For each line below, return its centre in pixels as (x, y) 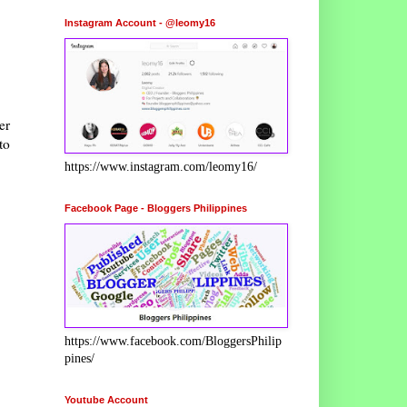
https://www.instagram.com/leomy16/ (161, 166)
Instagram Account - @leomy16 (140, 22)
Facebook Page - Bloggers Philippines (156, 208)
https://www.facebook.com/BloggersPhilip (173, 341)
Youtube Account (106, 399)
